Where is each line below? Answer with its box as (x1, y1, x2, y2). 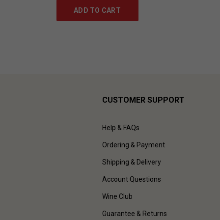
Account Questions (102, 175, 161, 183)
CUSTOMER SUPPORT (102, 95, 185, 105)
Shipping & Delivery (102, 158, 161, 166)
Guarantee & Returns (102, 209, 167, 218)
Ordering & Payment (102, 140, 165, 149)
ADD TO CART (73, 6, 121, 14)
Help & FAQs (102, 123, 139, 132)
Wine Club (102, 192, 133, 200)
